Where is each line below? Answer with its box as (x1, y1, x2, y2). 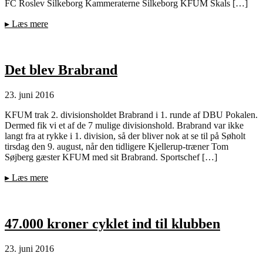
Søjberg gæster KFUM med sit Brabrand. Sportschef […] (5, 151, 217, 162)
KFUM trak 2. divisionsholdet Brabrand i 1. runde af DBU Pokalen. (5, 109, 258, 120)
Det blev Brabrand (5, 62, 117, 77)
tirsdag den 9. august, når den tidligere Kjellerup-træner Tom (5, 141, 228, 151)
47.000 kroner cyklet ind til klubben (5, 215, 220, 231)
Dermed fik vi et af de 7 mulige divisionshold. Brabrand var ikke (5, 120, 244, 130)
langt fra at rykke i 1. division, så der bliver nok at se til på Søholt (5, 130, 245, 141)
